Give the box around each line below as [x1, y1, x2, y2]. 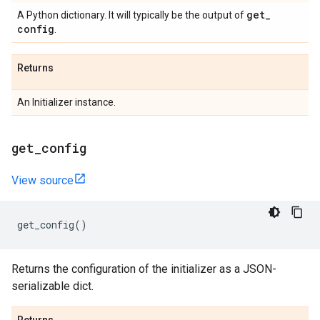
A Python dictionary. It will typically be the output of [17, 9, 246, 21]
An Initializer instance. [17, 96, 116, 108]
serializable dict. [11, 279, 94, 293]
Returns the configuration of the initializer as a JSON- [11, 262, 276, 276]
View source [11, 174, 74, 187]
